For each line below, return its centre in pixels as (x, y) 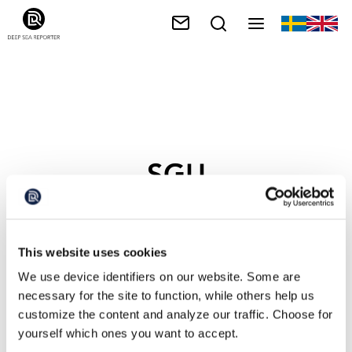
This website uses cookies (93, 252)
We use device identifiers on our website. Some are (159, 277)
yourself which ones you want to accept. (128, 333)
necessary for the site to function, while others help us (166, 295)
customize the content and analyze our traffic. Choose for (176, 314)
